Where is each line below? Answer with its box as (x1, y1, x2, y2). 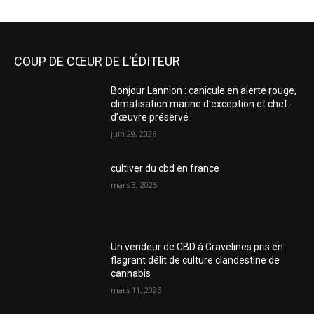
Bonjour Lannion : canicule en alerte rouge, (111, 84, 297, 96)
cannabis (111, 267, 151, 279)
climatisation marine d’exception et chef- (111, 97, 292, 109)
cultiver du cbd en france (111, 163, 220, 175)
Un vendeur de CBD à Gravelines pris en (111, 240, 284, 252)
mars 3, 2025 (111, 179, 158, 191)
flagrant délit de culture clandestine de (111, 254, 280, 266)
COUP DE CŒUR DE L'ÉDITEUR (14, 53, 180, 69)
